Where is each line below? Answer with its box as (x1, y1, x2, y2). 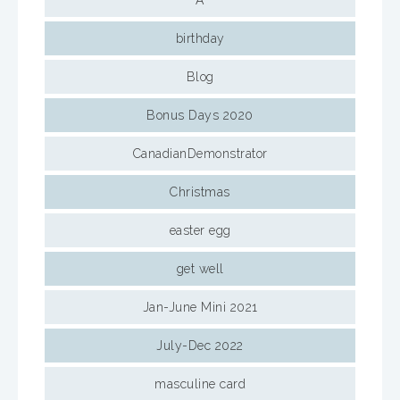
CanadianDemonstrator (132, 146, 268, 161)
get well (176, 262, 224, 276)
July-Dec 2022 (156, 338, 244, 353)
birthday (175, 31, 225, 46)
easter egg (169, 223, 231, 237)
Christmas (170, 185, 230, 199)
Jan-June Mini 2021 (142, 300, 258, 314)
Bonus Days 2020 (146, 108, 254, 122)
